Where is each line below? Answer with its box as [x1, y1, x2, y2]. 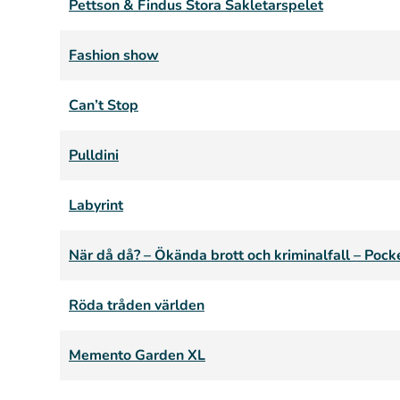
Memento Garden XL [69, 346, 205, 365]
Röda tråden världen [69, 296, 204, 315]
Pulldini [69, 146, 119, 165]
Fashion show [69, 46, 159, 65]
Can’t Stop [69, 96, 138, 115]
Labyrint [69, 196, 123, 215]
